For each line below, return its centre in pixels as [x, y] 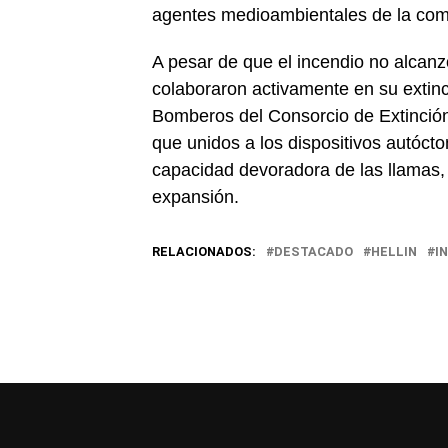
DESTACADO [313, 251]
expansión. [195, 197]
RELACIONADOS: [204, 251]
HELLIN [394, 251]
